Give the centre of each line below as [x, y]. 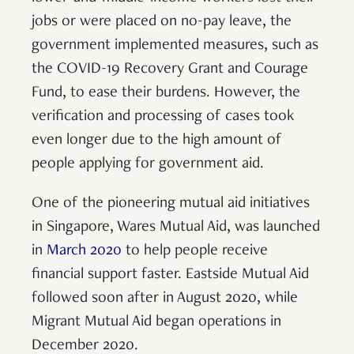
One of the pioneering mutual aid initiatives [171, 203]
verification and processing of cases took [163, 117]
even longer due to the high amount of [157, 140]
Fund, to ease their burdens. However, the [166, 93]
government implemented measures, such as [175, 45]
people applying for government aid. [148, 164]
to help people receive [195, 251]
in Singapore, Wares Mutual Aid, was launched [176, 227]
